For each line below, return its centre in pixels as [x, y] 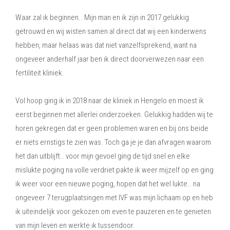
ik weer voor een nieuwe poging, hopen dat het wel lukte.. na [108, 184]
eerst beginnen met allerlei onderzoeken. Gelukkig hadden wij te [114, 114]
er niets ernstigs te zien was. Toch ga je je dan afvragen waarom [113, 142]
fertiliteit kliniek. [40, 73]
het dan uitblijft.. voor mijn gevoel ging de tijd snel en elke [103, 156]
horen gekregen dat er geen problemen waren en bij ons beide [112, 128]
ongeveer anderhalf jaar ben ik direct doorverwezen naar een [110, 59]
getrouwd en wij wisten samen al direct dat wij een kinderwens [111, 31]
